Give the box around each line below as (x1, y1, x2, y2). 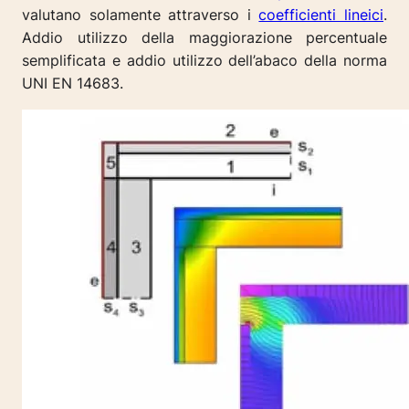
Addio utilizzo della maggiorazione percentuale (22, 28, 387, 47)
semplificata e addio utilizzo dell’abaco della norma (22, 51, 387, 70)
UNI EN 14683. (22, 74, 123, 93)
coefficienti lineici (258, 5, 384, 25)
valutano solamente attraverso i (22, 5, 259, 25)
